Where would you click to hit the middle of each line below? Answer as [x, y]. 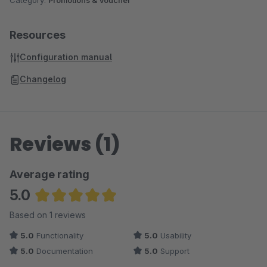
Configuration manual [66, 57]
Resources [38, 35]
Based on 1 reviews [48, 215]
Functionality [59, 235]
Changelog [43, 79]
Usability [175, 235]
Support [174, 251]
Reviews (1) [65, 144]
